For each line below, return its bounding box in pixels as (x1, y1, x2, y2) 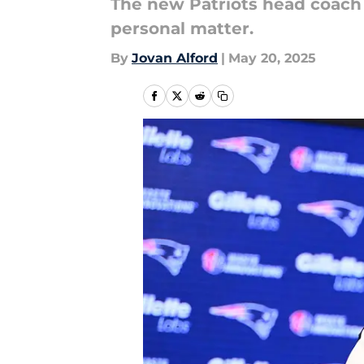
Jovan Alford (132, 50, 218, 66)
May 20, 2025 (228, 50, 316, 66)
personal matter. (110, 19, 253, 38)
